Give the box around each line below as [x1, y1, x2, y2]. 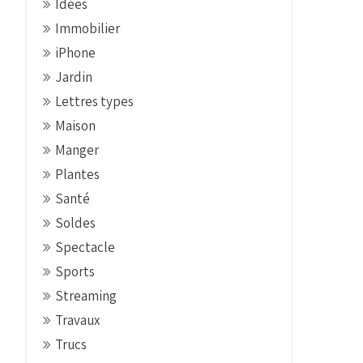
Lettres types [55, 92, 134, 110]
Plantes [55, 164, 100, 183]
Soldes [55, 213, 96, 232]
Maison [55, 116, 96, 135]
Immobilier [55, 19, 120, 37]
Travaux [55, 310, 100, 329]
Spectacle [55, 237, 115, 256]
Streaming [55, 286, 117, 305]
